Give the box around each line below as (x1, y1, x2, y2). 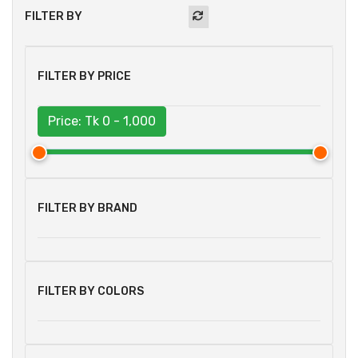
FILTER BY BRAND (38, 201, 137, 216)
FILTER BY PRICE (38, 70, 131, 84)
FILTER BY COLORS (38, 284, 144, 299)
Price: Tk (48, 113, 102, 129)
